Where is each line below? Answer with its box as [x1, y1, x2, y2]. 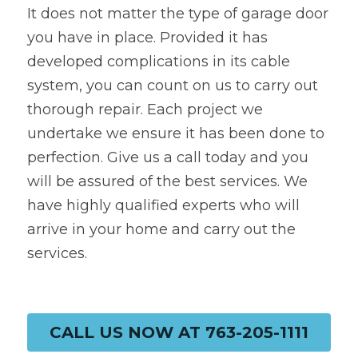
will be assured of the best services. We [27, 172, 308, 190]
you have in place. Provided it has [27, 28, 268, 46]
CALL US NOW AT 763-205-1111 [50, 322, 308, 342]
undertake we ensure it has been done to [27, 124, 324, 142]
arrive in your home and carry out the [27, 220, 296, 238]
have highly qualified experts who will [27, 196, 300, 214]
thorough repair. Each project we [27, 100, 263, 118]
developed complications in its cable [27, 52, 290, 70]
